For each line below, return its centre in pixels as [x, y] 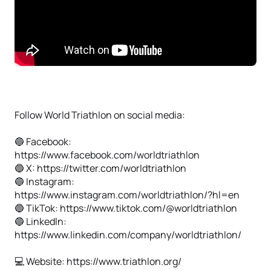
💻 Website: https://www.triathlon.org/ [98, 261]
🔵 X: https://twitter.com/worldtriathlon [100, 168]
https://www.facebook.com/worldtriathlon [107, 155]
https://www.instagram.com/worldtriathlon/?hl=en [127, 195]
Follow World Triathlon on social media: [100, 115]
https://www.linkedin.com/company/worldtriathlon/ [128, 235]
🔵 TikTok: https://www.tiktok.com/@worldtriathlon [126, 208]
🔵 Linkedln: [41, 221]
